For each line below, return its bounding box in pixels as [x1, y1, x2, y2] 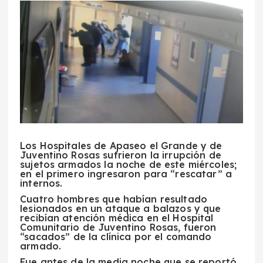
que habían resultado [102, 193, 208, 205]
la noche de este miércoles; [104, 158, 237, 170]
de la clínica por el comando [73, 230, 212, 242]
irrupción [162, 149, 206, 161]
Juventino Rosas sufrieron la [20, 149, 160, 161]
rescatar [175, 167, 218, 180]
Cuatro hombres [20, 193, 100, 205]
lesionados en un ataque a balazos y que [20, 202, 221, 214]
